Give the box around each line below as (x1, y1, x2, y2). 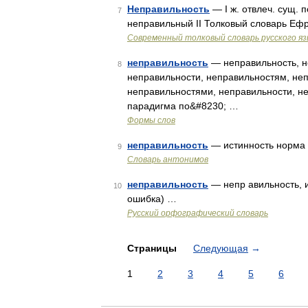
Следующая (193, 243, 248, 254)
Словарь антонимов (127, 155, 208, 164)
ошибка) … (127, 193, 177, 204)
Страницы (127, 243, 179, 254)
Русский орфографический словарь (127, 208, 268, 218)
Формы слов (127, 115, 175, 125)
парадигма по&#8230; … (127, 100, 239, 111)
